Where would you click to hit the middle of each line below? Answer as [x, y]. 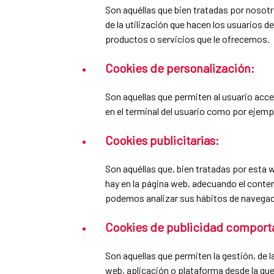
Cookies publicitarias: [162, 140]
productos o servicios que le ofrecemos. [187, 39]
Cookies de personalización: [180, 68]
